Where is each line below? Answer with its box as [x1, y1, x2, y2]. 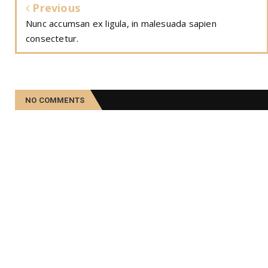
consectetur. [26, 32, 79, 45]
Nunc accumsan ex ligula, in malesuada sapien [26, 17, 217, 30]
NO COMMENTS [25, 96, 85, 105]
